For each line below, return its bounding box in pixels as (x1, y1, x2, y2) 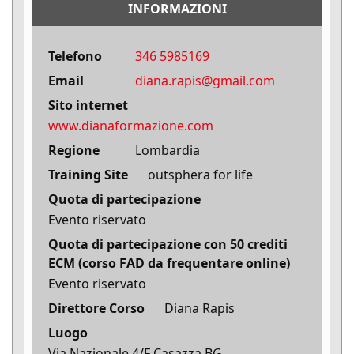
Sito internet (48, 96, 128, 115)
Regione (48, 141, 100, 160)
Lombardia (135, 141, 200, 160)
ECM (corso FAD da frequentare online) (48, 254, 290, 273)
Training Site (48, 166, 128, 184)
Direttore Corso (48, 299, 145, 318)
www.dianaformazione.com (48, 117, 213, 135)
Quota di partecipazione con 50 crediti (48, 235, 288, 254)
